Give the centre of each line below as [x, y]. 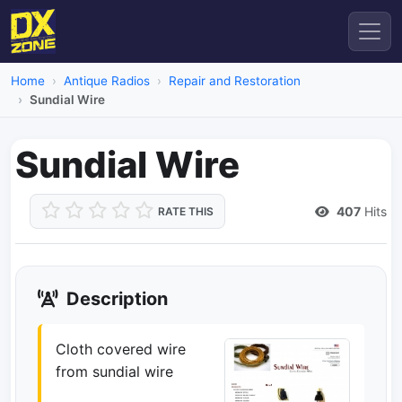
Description [115, 299]
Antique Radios [107, 81]
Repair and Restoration [235, 81]
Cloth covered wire [121, 349]
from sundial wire [114, 371]
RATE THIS [186, 211]
